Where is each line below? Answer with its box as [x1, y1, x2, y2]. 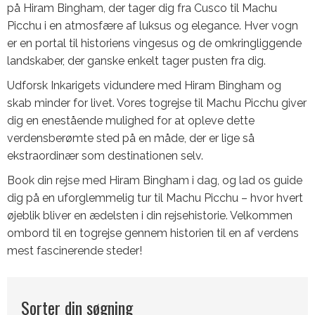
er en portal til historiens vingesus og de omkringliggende [7, 37, 302, 50]
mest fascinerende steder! [7, 244, 142, 257]
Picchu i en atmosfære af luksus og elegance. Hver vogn [7, 19, 298, 32]
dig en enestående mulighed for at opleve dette [7, 114, 255, 127]
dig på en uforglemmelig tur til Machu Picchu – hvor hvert [7, 191, 303, 205]
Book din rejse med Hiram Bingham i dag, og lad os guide [7, 174, 302, 187]
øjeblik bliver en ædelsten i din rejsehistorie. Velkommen [7, 209, 292, 222]
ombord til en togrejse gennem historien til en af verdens [7, 226, 299, 240]
